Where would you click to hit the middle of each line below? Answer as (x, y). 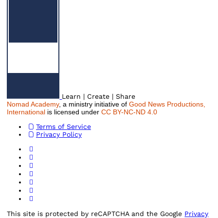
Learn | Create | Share (99, 96)
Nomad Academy (33, 104)
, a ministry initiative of (93, 104)
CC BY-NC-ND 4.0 (129, 112)
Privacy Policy (59, 134)
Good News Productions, (166, 104)
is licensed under (73, 112)
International (27, 112)
